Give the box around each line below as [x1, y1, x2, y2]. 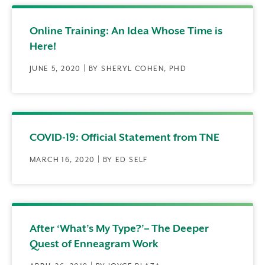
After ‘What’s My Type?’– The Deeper [30, 222, 209, 235]
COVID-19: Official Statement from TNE [30, 131, 219, 144]
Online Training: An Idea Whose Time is [30, 25, 222, 37]
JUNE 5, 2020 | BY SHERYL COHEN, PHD [30, 64, 186, 73]
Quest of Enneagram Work [30, 238, 159, 250]
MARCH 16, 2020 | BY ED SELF [30, 156, 148, 164]
